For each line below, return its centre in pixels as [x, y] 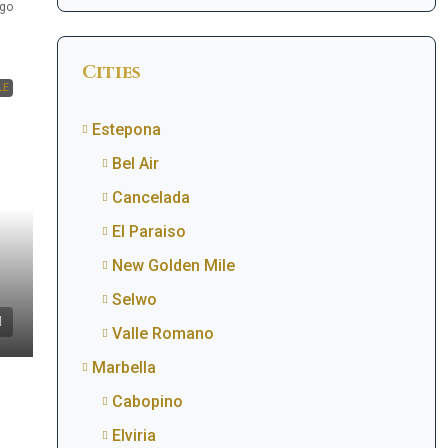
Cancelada [150, 197]
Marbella [123, 367]
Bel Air [135, 163]
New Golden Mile [173, 265]
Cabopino [147, 401]
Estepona [126, 129]
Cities [111, 72]
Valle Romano [162, 333]
